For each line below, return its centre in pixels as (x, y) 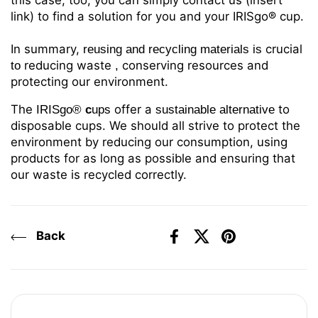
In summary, (45, 49)
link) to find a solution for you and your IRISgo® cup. (157, 17)
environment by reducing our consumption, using (149, 142)
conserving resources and (195, 66)
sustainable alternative (215, 110)
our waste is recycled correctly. (99, 175)
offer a (133, 110)
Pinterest (253, 243)
